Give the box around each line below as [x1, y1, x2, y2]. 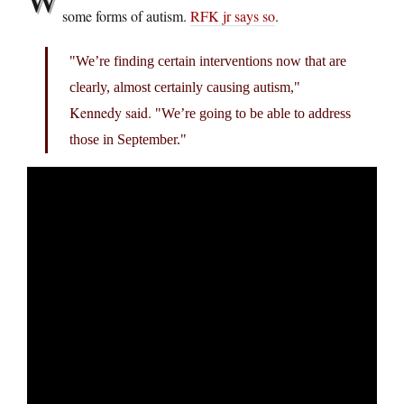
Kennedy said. [69, 102, 155, 122]
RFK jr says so [190, 5, 275, 25]
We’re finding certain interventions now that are [76, 52, 346, 69]
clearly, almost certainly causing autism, [69, 78, 294, 95]
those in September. [69, 131, 180, 147]
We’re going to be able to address [161, 105, 351, 121]
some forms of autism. [62, 5, 190, 25]
